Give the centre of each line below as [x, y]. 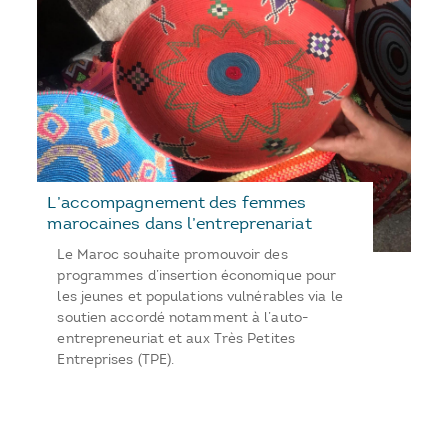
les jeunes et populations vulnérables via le [200, 296]
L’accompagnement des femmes [177, 201]
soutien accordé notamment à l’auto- [182, 317]
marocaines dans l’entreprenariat [179, 222]
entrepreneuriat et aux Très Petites [176, 338]
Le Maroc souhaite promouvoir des [172, 254]
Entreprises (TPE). [116, 359]
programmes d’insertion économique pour [197, 275]
